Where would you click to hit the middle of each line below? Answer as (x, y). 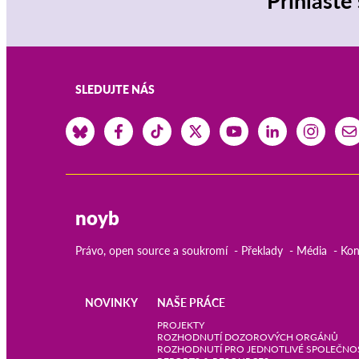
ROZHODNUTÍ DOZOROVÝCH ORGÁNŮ (248, 337)
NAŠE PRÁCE (191, 303)
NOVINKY (111, 303)
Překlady (262, 251)
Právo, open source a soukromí (151, 251)
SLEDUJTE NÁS (115, 90)
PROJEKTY (181, 325)
